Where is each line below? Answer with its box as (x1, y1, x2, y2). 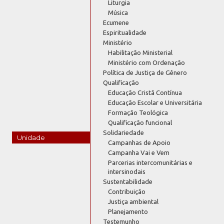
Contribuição (108, 187, 146, 195)
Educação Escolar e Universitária (108, 98, 202, 106)
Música (108, 8, 128, 16)
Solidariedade (103, 128, 144, 136)
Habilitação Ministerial (108, 48, 173, 56)
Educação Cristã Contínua (108, 88, 182, 96)
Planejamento (108, 207, 148, 215)
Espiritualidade (103, 28, 147, 36)
